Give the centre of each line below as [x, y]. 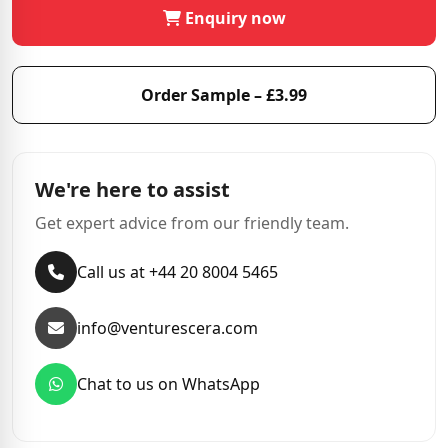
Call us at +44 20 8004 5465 [177, 272]
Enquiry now [233, 18]
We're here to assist [132, 189]
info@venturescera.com [167, 328]
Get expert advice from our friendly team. [192, 223]
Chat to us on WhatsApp [168, 384]
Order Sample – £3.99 [224, 95]
